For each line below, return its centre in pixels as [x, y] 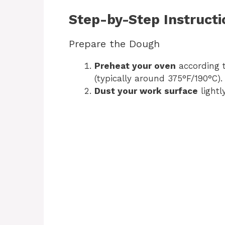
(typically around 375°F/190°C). [158, 79]
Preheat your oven [135, 66]
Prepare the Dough [114, 44]
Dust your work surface [146, 91]
